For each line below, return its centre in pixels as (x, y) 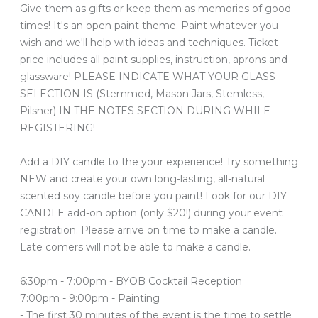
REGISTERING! (57, 127)
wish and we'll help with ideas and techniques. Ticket (149, 42)
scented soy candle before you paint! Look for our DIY (153, 196)
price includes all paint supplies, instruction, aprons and (154, 59)
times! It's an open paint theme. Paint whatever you (149, 25)
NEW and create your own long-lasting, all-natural (142, 179)
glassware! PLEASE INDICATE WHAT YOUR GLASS (148, 76)
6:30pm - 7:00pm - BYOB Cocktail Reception (131, 281)
